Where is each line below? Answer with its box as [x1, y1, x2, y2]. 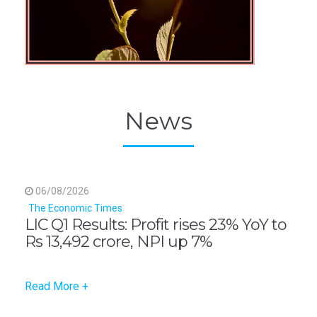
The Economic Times [28, 202, 122, 214]
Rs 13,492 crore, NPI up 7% [25, 232, 212, 252]
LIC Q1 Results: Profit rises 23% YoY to [25, 215, 287, 235]
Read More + [25, 279, 88, 294]
